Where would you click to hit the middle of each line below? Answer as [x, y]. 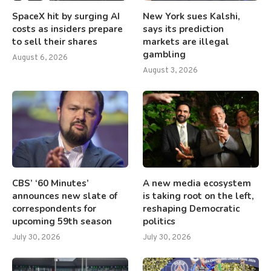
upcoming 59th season [62, 222]
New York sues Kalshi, [192, 16]
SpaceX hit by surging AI [66, 16]
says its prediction [184, 29]
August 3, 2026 [171, 70]
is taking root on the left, [199, 196]
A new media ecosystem [197, 184]
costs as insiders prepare [67, 29]
